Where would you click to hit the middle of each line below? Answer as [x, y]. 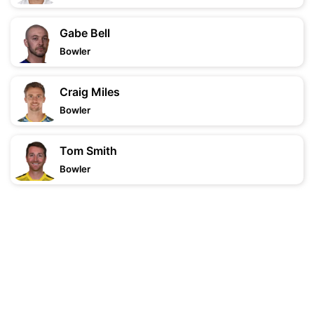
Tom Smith [88, 151]
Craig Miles [90, 92]
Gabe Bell [85, 33]
